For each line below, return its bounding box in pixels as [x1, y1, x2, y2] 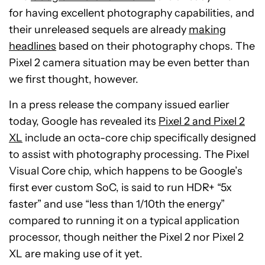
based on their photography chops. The [56, 40, 255, 53]
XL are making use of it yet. [9, 247, 143, 261]
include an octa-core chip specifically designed [22, 131, 256, 145]
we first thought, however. [9, 73, 138, 86]
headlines [9, 40, 56, 53]
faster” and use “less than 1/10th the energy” [9, 198, 225, 211]
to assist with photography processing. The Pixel [9, 148, 249, 161]
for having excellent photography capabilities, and [9, 7, 254, 20]
